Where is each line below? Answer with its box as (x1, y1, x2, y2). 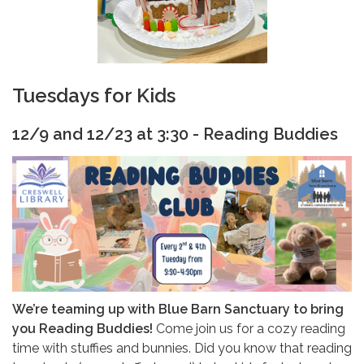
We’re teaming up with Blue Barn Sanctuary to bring (12, 301, 344, 318)
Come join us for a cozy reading (156, 321, 345, 337)
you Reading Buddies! (12, 321, 156, 337)
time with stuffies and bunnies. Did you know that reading (12, 340, 352, 357)
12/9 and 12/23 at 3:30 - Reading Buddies (12, 123, 338, 144)
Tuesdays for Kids (12, 83, 175, 107)
